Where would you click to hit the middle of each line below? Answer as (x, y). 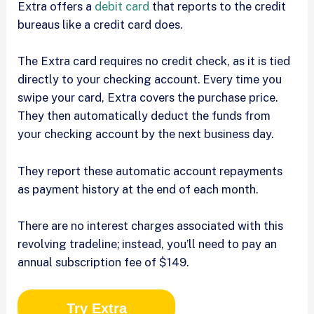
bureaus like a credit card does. (102, 25)
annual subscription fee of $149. (105, 262)
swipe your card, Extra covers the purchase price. (148, 98)
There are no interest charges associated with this (151, 225)
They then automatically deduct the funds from (144, 116)
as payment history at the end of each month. (139, 189)
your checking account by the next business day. (147, 134)
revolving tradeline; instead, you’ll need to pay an (148, 244)
